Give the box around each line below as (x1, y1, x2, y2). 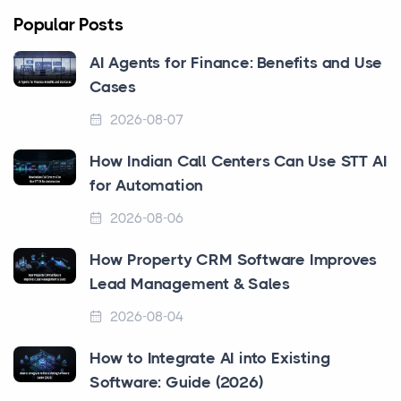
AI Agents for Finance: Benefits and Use (90, 54, 383, 73)
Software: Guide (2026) (90, 373, 263, 392)
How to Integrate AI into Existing (90, 349, 330, 368)
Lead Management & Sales (90, 275, 290, 294)
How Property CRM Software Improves (90, 251, 378, 269)
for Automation (90, 176, 204, 195)
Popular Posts (13, 14, 124, 36)
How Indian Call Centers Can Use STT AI (90, 152, 388, 171)
